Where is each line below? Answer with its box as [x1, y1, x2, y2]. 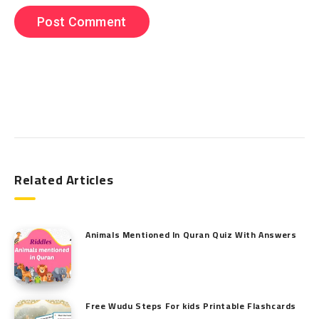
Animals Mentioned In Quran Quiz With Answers [85, 226, 297, 244]
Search [14, 104, 43, 122]
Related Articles [14, 168, 114, 192]
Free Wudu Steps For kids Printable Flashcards [85, 298, 296, 315]
